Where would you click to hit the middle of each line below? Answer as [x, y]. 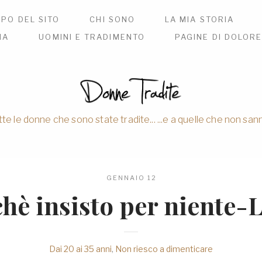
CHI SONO [112, 19]
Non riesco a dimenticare [164, 249]
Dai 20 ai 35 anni [80, 249]
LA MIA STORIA [200, 19]
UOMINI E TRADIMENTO [92, 37]
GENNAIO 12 [132, 178]
